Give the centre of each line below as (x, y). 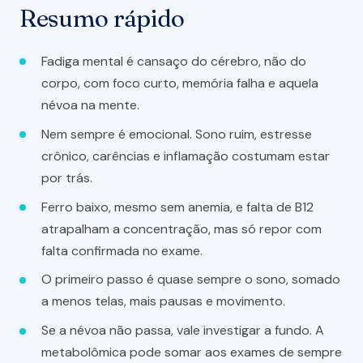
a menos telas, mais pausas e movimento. (164, 301)
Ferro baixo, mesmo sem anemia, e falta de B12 (178, 207)
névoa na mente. (91, 105)
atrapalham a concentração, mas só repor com (182, 228)
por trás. (67, 177)
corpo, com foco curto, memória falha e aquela (180, 83)
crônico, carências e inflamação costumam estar (186, 156)
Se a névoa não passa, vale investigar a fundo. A (183, 331)
